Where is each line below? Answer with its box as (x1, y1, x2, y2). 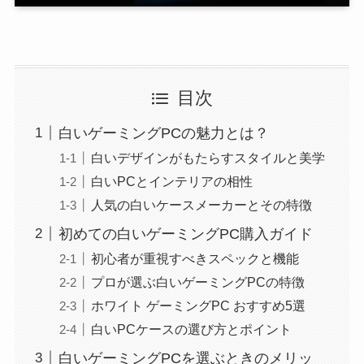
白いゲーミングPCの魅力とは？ (58, 124, 269, 141)
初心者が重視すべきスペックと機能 (90, 250, 299, 266)
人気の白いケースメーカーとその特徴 (90, 197, 312, 212)
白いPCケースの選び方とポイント (90, 321, 292, 336)
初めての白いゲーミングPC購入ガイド (58, 225, 313, 242)
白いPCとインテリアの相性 (90, 173, 253, 188)
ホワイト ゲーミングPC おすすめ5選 (90, 297, 305, 313)
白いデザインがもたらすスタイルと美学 (90, 149, 325, 165)
